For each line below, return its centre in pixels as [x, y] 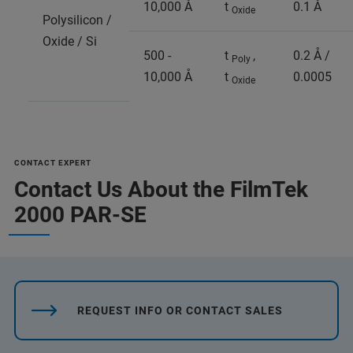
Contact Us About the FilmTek [161, 189]
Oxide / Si [70, 41]
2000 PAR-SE [80, 214]
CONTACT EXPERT [53, 162]
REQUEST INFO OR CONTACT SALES [180, 310]
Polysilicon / [77, 20]
